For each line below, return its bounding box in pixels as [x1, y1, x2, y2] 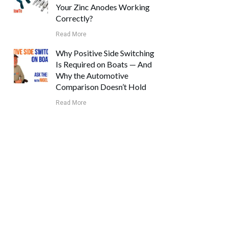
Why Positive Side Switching [56, 48, 155, 58]
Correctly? [56, 13, 94, 23]
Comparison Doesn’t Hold [56, 81, 147, 91]
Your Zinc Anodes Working [56, 2, 150, 12]
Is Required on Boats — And [56, 59, 152, 69]
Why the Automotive [56, 70, 129, 80]
